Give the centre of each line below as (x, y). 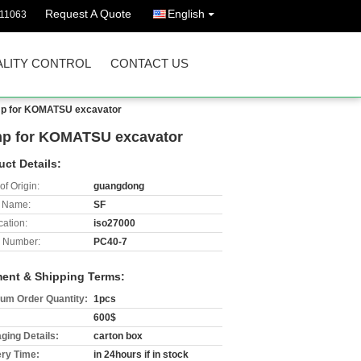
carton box (118, 336)
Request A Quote (88, 14)
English (186, 14)
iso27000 (114, 223)
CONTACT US (149, 63)
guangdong (119, 186)
